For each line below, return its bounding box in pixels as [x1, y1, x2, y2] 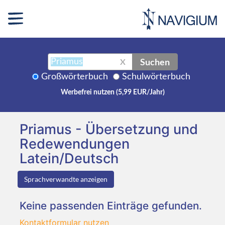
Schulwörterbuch [122, 72, 190, 81]
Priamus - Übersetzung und [20, 121, 198, 138]
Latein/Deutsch [20, 150, 119, 167]
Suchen [140, 56, 170, 67]
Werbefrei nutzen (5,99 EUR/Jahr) [60, 88, 165, 96]
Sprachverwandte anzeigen [24, 174, 107, 183]
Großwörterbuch [41, 72, 108, 81]
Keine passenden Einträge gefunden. [20, 199, 202, 212]
